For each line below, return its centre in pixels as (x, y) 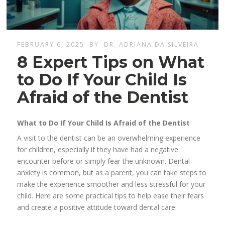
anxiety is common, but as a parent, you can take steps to (112, 173)
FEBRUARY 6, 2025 (51, 45)
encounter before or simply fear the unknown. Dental (104, 161)
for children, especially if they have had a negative (98, 150)
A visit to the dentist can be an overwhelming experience (109, 138)
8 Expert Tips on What (111, 62)
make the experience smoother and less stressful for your (111, 184)
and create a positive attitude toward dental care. (97, 207)
